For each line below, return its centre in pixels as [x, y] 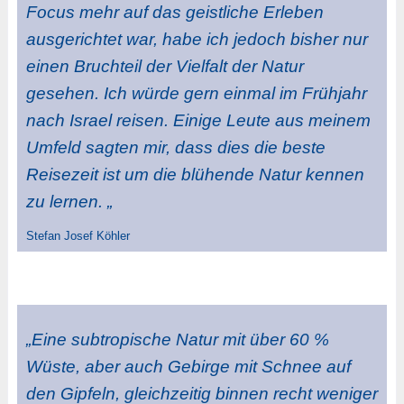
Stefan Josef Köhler [78, 235]
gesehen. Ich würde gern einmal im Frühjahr [196, 94]
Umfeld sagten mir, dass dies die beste [175, 148]
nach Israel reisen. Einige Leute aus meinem [198, 121]
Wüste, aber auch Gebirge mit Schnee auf [188, 366]
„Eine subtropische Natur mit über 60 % [177, 339]
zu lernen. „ [69, 202]
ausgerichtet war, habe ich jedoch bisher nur [197, 40]
